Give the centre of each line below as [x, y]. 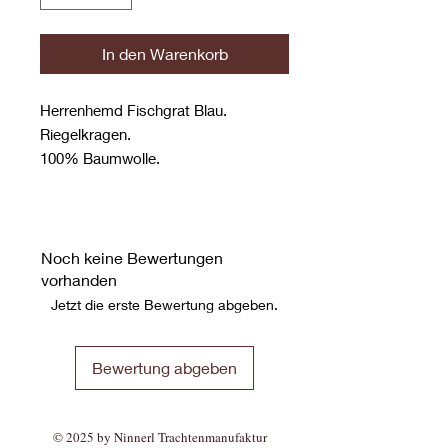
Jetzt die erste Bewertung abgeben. [164, 305]
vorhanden [79, 280]
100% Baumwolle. [100, 158]
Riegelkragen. [85, 134]
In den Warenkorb [164, 54]
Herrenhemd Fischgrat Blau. [133, 110]
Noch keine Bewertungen [132, 258]
